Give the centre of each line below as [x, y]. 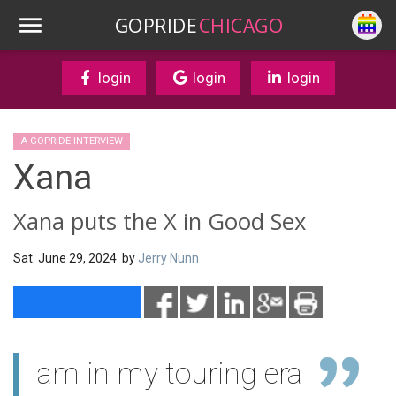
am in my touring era [169, 373]
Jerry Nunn [168, 258]
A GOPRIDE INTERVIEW [72, 141]
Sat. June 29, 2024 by [76, 258]
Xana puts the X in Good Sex [160, 221]
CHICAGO [240, 25]
